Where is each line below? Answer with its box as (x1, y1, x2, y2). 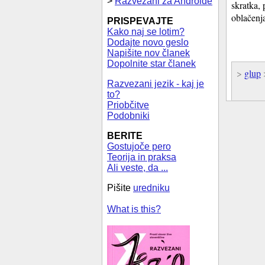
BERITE (107, 131, 143, 141)
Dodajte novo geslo (107, 37, 189, 47)
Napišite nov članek (107, 48, 190, 58)
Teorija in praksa (107, 152, 176, 162)
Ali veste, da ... (107, 163, 168, 173)
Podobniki (107, 111, 150, 121)
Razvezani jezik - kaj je (107, 79, 204, 89)
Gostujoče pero (107, 141, 171, 151)
